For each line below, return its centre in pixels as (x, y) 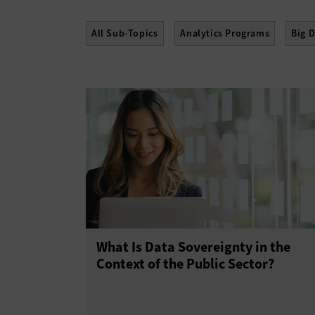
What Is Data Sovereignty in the (193, 247)
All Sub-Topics (125, 33)
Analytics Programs (225, 33)
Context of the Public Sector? (185, 264)
